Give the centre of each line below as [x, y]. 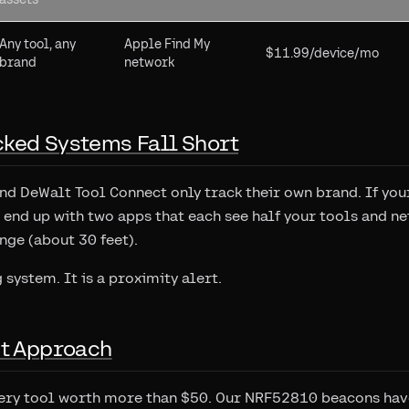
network [149, 62]
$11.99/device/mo [322, 53]
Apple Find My [167, 44]
